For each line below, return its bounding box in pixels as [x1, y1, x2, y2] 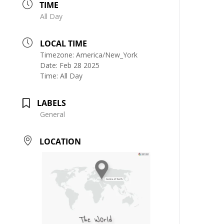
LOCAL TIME [40, 37, 87, 49]
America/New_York [76, 49, 138, 59]
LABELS [37, 97, 66, 108]
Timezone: [40, 49, 76, 59]
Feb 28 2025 [59, 60, 100, 70]
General [40, 109, 65, 119]
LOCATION [39, 135, 81, 147]
